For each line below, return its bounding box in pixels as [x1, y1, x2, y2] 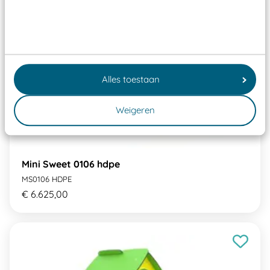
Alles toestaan [101, 73, 160, 85]
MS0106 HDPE [22, 174, 72, 184]
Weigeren [115, 104, 155, 116]
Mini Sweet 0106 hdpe [22, 157, 120, 170]
